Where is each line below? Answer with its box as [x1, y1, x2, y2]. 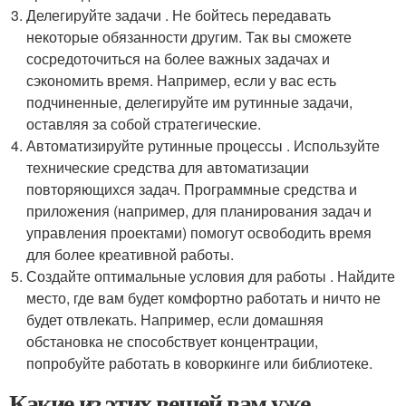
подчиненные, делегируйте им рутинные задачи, [26, 92, 353, 112]
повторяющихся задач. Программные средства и [26, 179, 358, 199]
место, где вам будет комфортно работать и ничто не [26, 287, 382, 308]
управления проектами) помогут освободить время [26, 222, 372, 243]
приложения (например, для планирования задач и [26, 200, 372, 221]
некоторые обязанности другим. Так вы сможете [26, 26, 353, 47]
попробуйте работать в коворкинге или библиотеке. [26, 353, 373, 373]
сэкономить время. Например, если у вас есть [26, 70, 337, 91]
